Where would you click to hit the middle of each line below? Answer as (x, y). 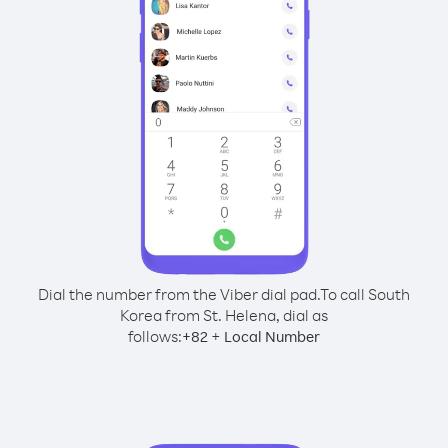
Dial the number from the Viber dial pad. (179, 294)
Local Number (272, 336)
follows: (155, 336)
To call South (365, 294)
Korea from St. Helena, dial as (224, 315)
